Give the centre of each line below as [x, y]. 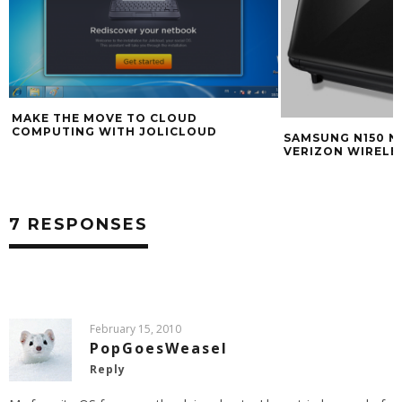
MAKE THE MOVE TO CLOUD [105, 118]
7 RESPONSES [79, 224]
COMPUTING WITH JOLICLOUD [114, 131]
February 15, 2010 [135, 328]
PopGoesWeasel [159, 348]
